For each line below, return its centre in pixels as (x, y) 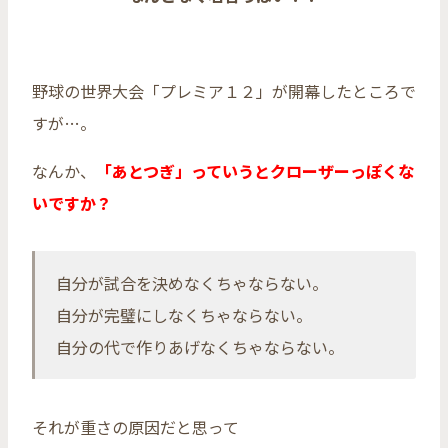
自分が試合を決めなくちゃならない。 (192, 283)
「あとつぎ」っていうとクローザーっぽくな (255, 171)
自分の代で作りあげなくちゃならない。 (200, 347)
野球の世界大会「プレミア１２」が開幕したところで (224, 91)
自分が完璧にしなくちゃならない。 (184, 315)
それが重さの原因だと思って (135, 427)
